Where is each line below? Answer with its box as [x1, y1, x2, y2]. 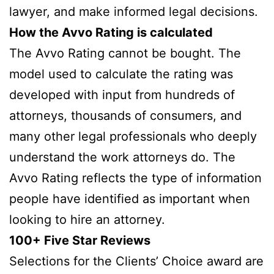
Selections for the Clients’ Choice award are [9, 253, 264, 268]
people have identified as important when [9, 191, 250, 206]
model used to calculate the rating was [9, 66, 233, 81]
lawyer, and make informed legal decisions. [9, 4, 258, 19]
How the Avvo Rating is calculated [9, 24, 213, 40]
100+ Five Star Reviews [9, 232, 150, 248]
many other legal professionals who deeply [9, 128, 257, 144]
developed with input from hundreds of [9, 87, 235, 102]
